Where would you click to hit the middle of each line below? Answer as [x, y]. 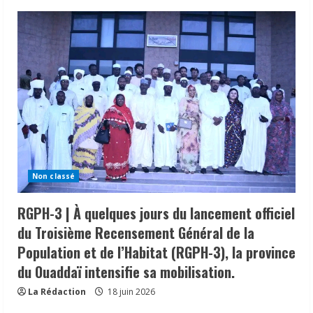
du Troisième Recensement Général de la [136, 232]
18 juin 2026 [130, 291]
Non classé [53, 176]
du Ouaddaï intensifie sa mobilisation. [126, 271]
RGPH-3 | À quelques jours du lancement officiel [156, 213]
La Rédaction [57, 291]
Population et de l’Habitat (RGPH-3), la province [156, 252]
